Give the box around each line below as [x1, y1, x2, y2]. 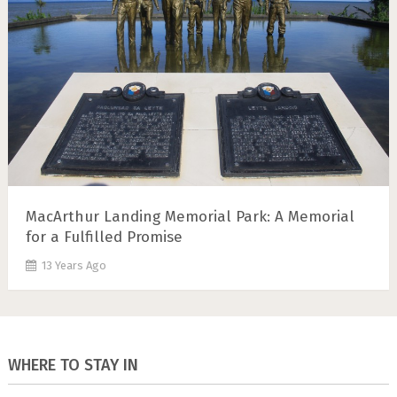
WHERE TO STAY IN [7, 355, 138, 376]
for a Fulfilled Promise [25, 228, 183, 247]
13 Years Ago [41, 259, 106, 273]
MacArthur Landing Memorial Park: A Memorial [25, 207, 354, 227]
